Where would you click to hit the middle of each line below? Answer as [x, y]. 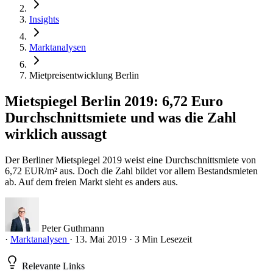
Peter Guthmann [73, 228]
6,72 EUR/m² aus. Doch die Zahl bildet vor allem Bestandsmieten [131, 171]
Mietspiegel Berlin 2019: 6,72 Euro [114, 101]
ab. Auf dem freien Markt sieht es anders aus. [91, 182]
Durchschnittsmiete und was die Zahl [121, 117]
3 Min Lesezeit [163, 239]
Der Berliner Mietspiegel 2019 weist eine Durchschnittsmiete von [130, 160]
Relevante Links [52, 266]
